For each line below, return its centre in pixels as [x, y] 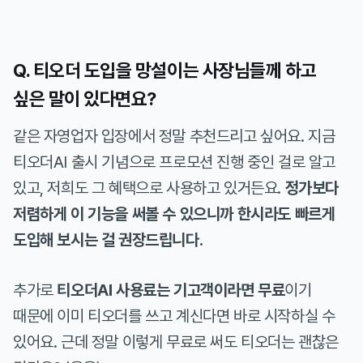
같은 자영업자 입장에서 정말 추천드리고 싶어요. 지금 [174, 136]
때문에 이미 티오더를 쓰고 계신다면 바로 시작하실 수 [174, 316]
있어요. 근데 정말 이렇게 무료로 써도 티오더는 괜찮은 [176, 342]
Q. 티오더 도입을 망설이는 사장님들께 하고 [165, 71]
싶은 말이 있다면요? [85, 99]
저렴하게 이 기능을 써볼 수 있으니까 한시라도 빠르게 [174, 214]
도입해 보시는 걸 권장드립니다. [108, 239]
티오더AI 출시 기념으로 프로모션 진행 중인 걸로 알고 [175, 162]
